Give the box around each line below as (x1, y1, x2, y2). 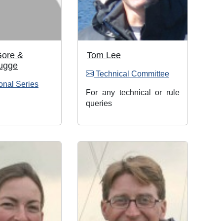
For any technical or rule (86, 88, 180, 97)
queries (86, 99, 112, 108)
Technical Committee (94, 69, 169, 78)
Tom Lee (87, 50, 121, 60)
